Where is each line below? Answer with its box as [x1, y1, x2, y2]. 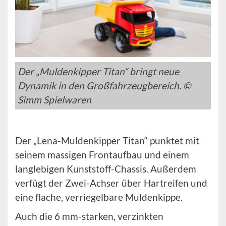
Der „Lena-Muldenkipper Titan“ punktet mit [15, 135, 199, 147]
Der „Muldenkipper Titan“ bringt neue [18, 66, 179, 78]
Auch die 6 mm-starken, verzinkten [15, 210, 163, 222]
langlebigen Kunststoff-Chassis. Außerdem [15, 163, 196, 175]
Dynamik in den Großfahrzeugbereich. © [18, 80, 191, 92]
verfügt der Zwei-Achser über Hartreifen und [15, 177, 207, 189]
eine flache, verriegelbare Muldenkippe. [15, 191, 183, 203]
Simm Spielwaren [18, 94, 91, 106]
